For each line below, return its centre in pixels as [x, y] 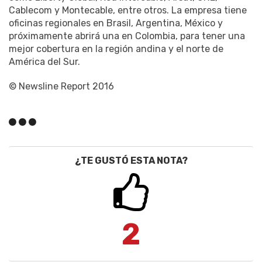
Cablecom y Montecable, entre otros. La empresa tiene [128, 10]
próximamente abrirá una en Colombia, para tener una [127, 36]
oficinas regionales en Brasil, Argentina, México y [116, 23]
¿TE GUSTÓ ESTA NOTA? [131, 160]
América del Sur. [44, 61]
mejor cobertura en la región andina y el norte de [116, 49]
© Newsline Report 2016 [61, 86]
